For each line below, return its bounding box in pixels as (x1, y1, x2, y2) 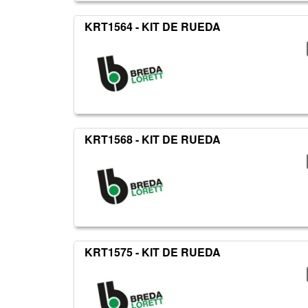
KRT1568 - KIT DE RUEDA (85, 131, 221, 148)
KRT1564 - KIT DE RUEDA (85, 19, 221, 35)
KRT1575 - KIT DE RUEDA (85, 244, 221, 261)
